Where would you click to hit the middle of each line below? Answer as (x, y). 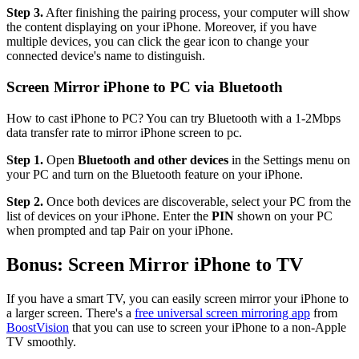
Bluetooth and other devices (153, 159)
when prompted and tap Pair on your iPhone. (120, 230)
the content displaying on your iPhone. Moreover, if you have (161, 27)
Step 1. (25, 159)
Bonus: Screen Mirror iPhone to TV (155, 264)
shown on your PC (283, 216)
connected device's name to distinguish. (106, 56)
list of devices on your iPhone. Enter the (109, 216)
